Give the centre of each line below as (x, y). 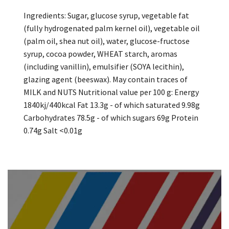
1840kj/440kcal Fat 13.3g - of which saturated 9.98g (112, 105)
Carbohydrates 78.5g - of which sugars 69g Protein (111, 117)
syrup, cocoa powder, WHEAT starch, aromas (100, 53)
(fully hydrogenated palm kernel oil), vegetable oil (112, 28)
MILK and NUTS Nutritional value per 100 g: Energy (111, 92)
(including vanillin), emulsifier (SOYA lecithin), (104, 66)
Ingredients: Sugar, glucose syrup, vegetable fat (106, 15)
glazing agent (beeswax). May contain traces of (106, 79)
